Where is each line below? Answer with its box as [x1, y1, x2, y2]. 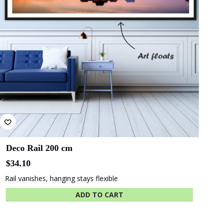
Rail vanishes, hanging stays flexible [5, 174, 118, 184]
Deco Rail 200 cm [6, 143, 73, 153]
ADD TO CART [75, 190, 124, 200]
